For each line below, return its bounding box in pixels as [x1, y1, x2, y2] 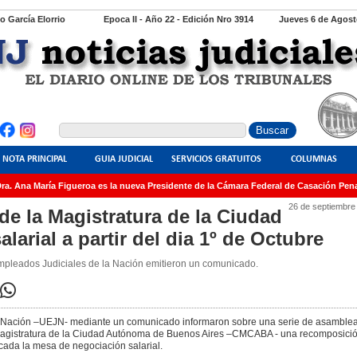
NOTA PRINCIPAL [2, 155, 67, 164]
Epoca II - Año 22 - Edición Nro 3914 [103, 14, 253, 24]
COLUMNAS [291, 155, 337, 164]
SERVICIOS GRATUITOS [171, 155, 261, 164]
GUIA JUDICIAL [94, 155, 153, 164]
